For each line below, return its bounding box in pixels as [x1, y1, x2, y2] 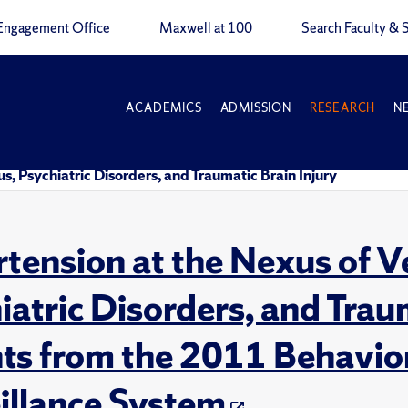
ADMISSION [219, 100, 291, 116]
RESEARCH [309, 100, 376, 116]
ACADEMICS [126, 100, 202, 116]
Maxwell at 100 [159, 19, 252, 37]
